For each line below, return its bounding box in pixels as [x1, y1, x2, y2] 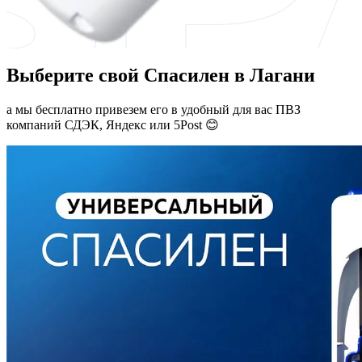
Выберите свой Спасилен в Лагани [6, 64, 315, 86]
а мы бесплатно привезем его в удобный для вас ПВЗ [6, 102, 301, 116]
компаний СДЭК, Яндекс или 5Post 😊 [6, 117, 219, 132]
